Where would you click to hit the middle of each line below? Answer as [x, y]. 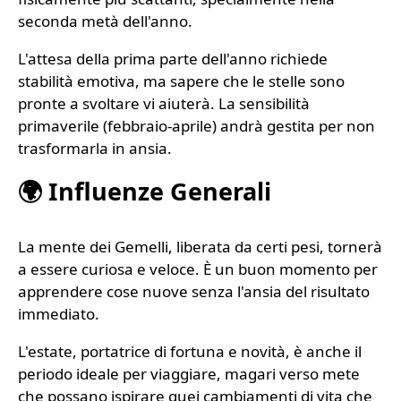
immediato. [59, 314]
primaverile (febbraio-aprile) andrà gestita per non [196, 125]
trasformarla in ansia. [95, 148]
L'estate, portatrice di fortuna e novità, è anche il [190, 352]
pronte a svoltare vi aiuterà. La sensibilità [164, 103]
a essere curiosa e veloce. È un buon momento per [198, 269]
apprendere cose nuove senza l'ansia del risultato [194, 292]
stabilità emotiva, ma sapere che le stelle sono [181, 81]
